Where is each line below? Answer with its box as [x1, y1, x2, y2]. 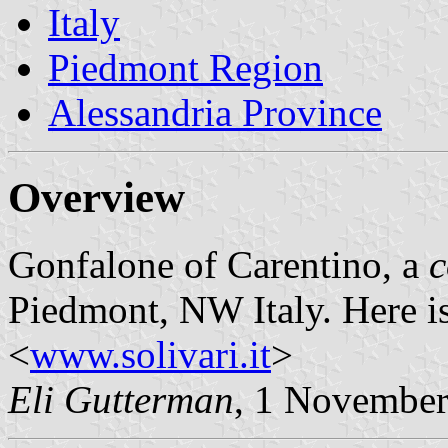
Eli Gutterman [8, 377, 234, 421]
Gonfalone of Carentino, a [8, 242, 429, 286]
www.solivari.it [30, 332, 271, 376]
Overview [8, 173, 185, 221]
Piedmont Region [48, 45, 323, 89]
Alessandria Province [48, 90, 382, 134]
